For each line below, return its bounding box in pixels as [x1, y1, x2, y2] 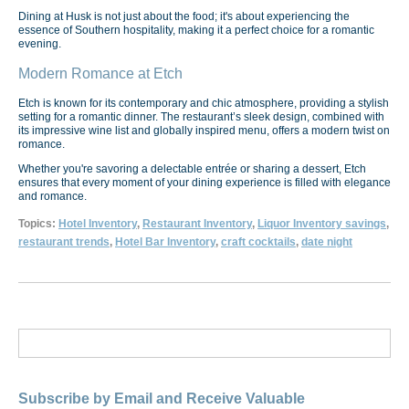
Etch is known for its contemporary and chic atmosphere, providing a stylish [18, 96, 389, 110]
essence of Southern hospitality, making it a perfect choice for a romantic [18, 23, 374, 37]
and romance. [18, 190, 87, 203]
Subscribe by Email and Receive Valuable [18, 391, 305, 407]
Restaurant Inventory [142, 217, 252, 231]
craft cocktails [221, 236, 296, 249]
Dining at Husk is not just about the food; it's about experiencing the [18, 9, 350, 23]
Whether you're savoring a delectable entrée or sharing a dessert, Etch [18, 163, 366, 175]
